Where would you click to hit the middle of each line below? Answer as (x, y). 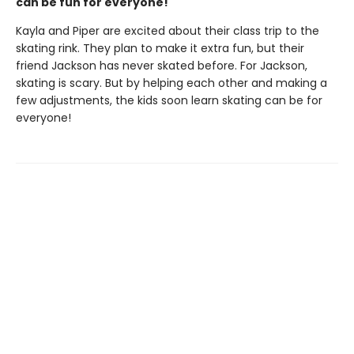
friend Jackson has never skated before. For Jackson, (162, 66)
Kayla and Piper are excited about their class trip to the (168, 31)
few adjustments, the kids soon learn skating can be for (169, 100)
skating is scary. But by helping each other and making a (171, 83)
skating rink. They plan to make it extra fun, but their (160, 48)
